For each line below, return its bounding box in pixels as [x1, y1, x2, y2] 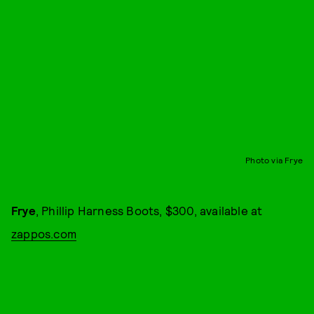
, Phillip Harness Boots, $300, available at [35, 203, 263, 218]
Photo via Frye [245, 155, 303, 165]
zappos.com [11, 226, 76, 241]
